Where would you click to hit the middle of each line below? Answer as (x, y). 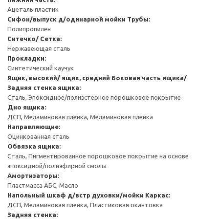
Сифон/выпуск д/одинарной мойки (66, 19)
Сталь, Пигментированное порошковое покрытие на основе (98, 156)
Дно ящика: (27, 107)
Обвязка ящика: (34, 146)
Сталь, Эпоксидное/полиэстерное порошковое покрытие (94, 97)
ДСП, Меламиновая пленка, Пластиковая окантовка (85, 205)
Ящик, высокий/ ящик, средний (59, 77)
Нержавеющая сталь (39, 48)
